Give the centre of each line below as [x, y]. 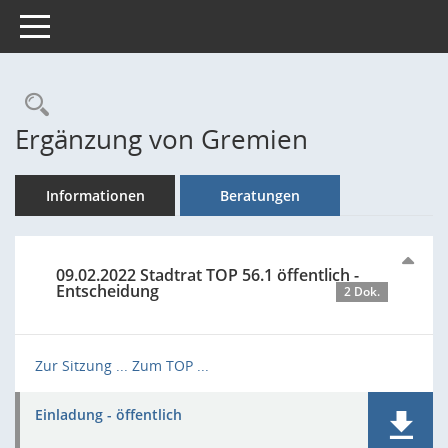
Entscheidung [107, 291]
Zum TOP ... [170, 365]
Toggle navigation [78, 24]
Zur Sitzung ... [81, 365]
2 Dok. [362, 291]
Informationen [95, 195]
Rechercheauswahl [152, 104]
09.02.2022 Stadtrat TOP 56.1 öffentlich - [207, 275]
